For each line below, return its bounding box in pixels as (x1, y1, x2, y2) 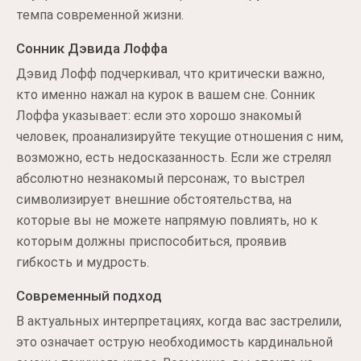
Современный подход (16, 288, 162, 304)
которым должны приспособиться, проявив (16, 234, 287, 249)
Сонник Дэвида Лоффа (16, 40, 168, 56)
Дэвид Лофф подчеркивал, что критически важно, (16, 66, 325, 81)
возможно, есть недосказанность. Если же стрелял (16, 150, 331, 165)
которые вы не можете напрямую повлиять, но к (16, 213, 317, 228)
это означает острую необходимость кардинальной (16, 334, 333, 350)
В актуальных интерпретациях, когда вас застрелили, (16, 313, 342, 329)
